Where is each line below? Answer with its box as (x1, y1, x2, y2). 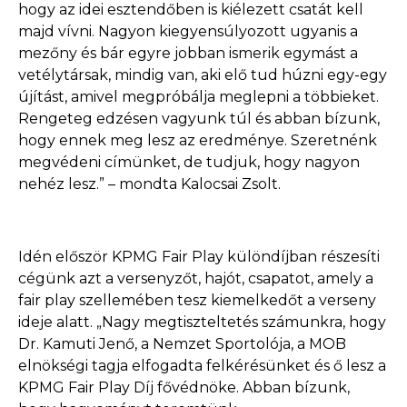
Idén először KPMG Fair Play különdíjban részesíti (18, 248, 380, 265)
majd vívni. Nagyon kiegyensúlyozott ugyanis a (18, 23, 358, 40)
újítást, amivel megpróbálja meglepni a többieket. (18, 88, 379, 105)
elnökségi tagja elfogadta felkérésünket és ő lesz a (18, 357, 386, 374)
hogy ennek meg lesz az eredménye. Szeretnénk (18, 132, 377, 149)
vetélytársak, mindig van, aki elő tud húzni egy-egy (18, 66, 387, 84)
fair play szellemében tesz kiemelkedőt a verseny (18, 292, 376, 309)
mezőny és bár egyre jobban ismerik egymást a (18, 45, 358, 62)
